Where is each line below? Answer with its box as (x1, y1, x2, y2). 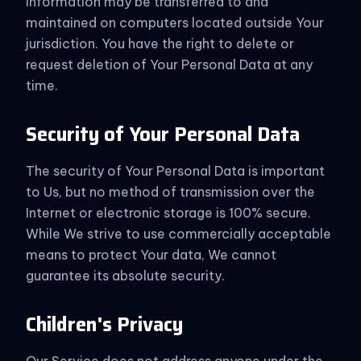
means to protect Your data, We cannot (26, 247, 276, 263)
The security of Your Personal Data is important (26, 163, 325, 179)
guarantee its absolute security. (26, 268, 225, 284)
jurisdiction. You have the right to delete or (26, 35, 294, 52)
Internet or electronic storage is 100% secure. (26, 205, 311, 221)
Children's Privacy (26, 309, 183, 340)
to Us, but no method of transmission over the (26, 184, 315, 200)
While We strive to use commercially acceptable (26, 226, 331, 242)
